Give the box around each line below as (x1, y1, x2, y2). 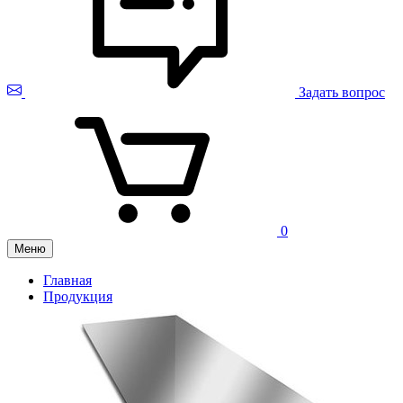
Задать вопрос (299, 85, 385, 100)
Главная (43, 273, 92, 288)
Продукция (43, 289, 112, 304)
